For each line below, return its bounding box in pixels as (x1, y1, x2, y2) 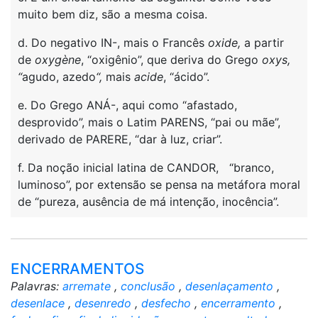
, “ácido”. (163, 70, 209, 84)
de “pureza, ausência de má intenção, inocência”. (18, 194, 279, 209)
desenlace (11, 296, 65, 310)
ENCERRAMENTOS (11, 260, 144, 278)
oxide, (208, 35, 241, 50)
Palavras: (11, 279, 62, 293)
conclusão (121, 279, 175, 293)
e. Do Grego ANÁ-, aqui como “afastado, (18, 98, 237, 112)
